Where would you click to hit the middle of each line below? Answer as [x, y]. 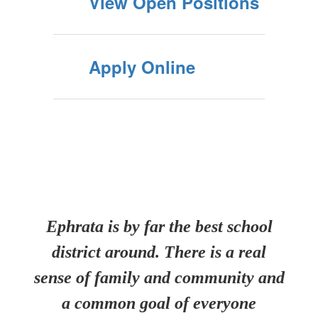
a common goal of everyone [159, 303]
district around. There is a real [159, 252]
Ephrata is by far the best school [159, 226]
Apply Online [142, 67]
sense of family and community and [159, 278]
